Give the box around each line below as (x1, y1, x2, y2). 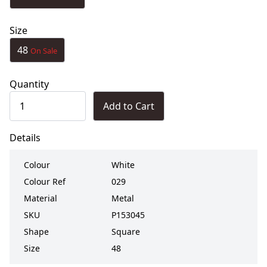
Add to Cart (103, 99, 154, 113)
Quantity (10, 77, 49, 91)
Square (111, 225, 141, 237)
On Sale (30, 45, 57, 56)
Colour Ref (24, 175, 66, 187)
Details (10, 131, 41, 144)
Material (24, 192, 57, 204)
